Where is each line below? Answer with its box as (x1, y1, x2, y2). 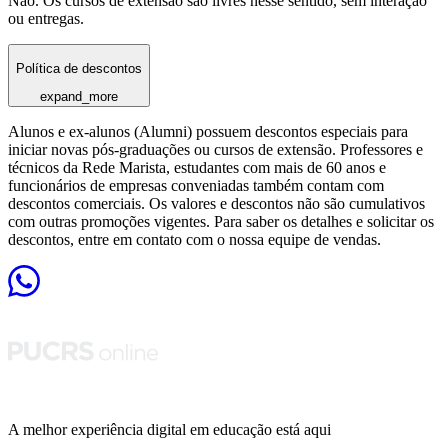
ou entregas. (8, 10, 84, 28)
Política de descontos (16, 60, 142, 76)
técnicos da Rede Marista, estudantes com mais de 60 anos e (8, 158, 386, 176)
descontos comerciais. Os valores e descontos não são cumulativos (8, 194, 425, 212)
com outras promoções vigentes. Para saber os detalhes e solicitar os (8, 212, 434, 230)
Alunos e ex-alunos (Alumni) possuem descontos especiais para (8, 122, 408, 140)
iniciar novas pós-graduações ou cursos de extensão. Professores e (8, 140, 423, 158)
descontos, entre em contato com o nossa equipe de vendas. (8, 230, 381, 248)
